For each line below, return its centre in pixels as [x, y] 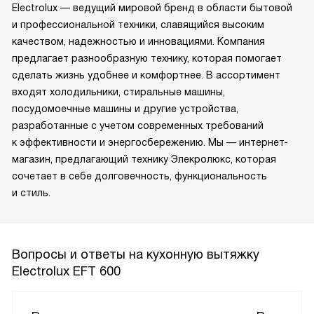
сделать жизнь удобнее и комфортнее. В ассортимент [146, 75]
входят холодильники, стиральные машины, [118, 91]
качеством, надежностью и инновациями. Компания [138, 41]
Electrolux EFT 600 [66, 271]
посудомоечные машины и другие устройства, [125, 108]
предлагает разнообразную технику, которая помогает [147, 58]
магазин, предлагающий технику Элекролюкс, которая [144, 159]
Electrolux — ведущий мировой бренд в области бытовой [152, 7]
